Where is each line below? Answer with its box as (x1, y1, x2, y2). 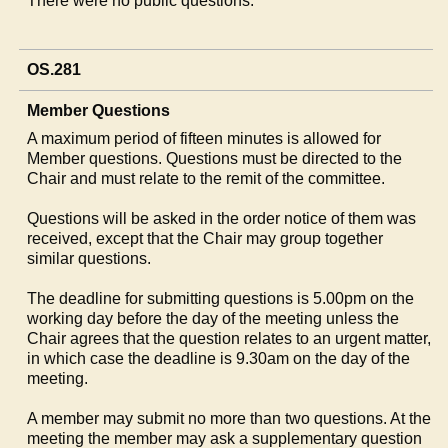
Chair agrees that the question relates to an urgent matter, (27, 329, 432, 347)
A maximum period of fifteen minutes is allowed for (27, 129, 382, 147)
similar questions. (27, 249, 152, 267)
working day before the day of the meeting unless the (27, 309, 400, 327)
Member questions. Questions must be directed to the (27, 149, 403, 167)
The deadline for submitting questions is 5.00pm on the (27, 289, 415, 307)
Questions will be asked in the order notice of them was (27, 209, 417, 227)
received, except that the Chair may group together (27, 229, 384, 247)
